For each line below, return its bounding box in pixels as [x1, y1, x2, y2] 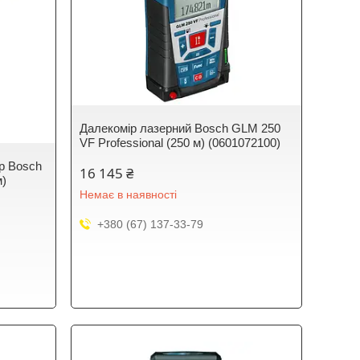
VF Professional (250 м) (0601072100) [80, 136, 281, 149]
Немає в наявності [80, 188, 178, 201]
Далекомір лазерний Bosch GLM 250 [80, 121, 281, 135]
